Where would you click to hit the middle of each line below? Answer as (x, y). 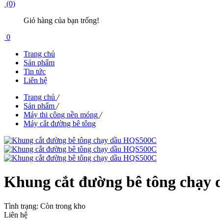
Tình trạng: (22, 206)
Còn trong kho (63, 206)
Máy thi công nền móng (61, 115)
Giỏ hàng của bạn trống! (61, 20)
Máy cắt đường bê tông (60, 124)
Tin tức (35, 71)
